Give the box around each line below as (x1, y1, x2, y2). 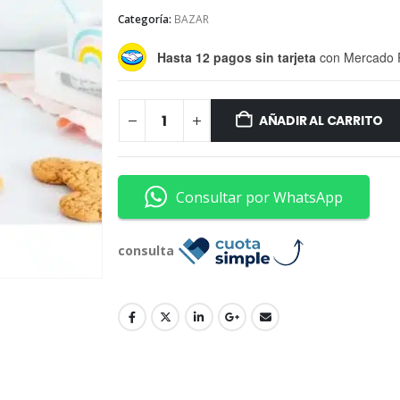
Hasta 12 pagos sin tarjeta (157, 47, 316, 66)
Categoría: (118, 11, 174, 27)
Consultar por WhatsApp (176, 187, 343, 207)
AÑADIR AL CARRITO (258, 112, 384, 130)
